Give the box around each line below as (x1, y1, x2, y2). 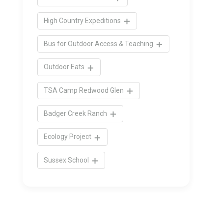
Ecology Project (44, 133, 93, 141)
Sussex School (44, 156, 90, 164)
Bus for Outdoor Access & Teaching (44, 40, 155, 48)
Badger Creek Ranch (44, 109, 109, 117)
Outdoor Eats (44, 63, 86, 71)
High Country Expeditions (44, 16, 122, 25)
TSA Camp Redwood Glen (44, 86, 125, 94)
